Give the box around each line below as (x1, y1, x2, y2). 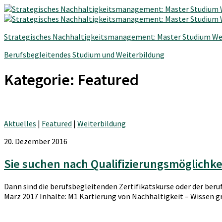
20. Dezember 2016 (4, 136, 67, 146)
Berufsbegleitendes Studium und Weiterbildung (4, 50, 165, 59)
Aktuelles (4, 118, 36, 128)
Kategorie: (4, 70, 77, 90)
